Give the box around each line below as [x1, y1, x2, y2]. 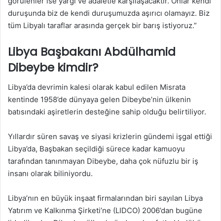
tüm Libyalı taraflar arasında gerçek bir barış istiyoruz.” [8, 20, 197, 30]
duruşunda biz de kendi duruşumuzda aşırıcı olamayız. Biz [8, 8, 210, 18]
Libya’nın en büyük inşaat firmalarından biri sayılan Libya [8, 193, 203, 203]
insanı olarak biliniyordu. [8, 169, 93, 178]
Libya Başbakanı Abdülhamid [8, 43, 176, 60]
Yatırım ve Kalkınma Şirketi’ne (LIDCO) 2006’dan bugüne [8, 206, 202, 215]
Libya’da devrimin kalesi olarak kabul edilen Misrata [8, 82, 185, 92]
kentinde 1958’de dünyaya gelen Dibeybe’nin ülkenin [8, 95, 191, 104]
